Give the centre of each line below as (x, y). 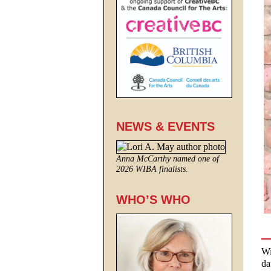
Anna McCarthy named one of (168, 158)
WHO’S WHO (153, 199)
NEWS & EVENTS (165, 126)
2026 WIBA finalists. (152, 169)
